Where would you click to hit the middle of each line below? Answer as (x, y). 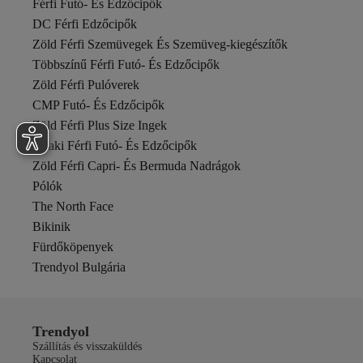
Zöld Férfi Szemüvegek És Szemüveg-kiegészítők (160, 44)
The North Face (73, 206)
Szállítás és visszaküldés (87, 346)
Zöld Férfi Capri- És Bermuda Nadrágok (137, 166)
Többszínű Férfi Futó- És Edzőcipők (126, 64)
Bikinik (51, 226)
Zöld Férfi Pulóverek (86, 85)
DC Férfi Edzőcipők (85, 24)
